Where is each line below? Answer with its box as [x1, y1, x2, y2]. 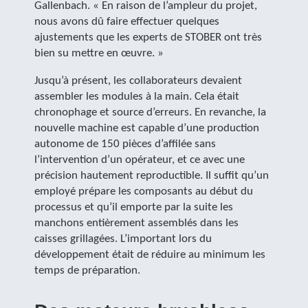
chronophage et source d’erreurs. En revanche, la [34, 107, 266, 118]
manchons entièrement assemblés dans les [34, 217, 239, 229]
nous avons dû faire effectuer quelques [34, 16, 219, 27]
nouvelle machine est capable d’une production [34, 122, 259, 134]
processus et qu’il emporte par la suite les [34, 201, 233, 213]
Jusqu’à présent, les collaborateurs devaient [34, 75, 242, 87]
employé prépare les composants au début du [34, 186, 253, 197]
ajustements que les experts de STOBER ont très [34, 32, 262, 43]
